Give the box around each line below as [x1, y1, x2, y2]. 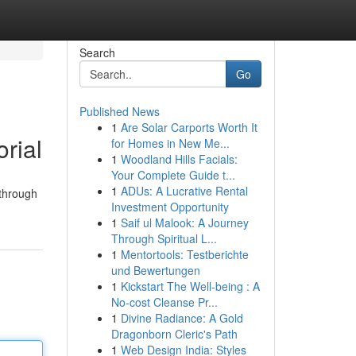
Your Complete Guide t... [110, 167, 235, 183]
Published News [79, 103, 160, 119]
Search [79, 44, 115, 60]
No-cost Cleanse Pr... [110, 294, 218, 310]
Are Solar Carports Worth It [120, 119, 257, 135]
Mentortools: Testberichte [120, 246, 249, 262]
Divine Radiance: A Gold [120, 310, 243, 326]
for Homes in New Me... [110, 135, 230, 151]
